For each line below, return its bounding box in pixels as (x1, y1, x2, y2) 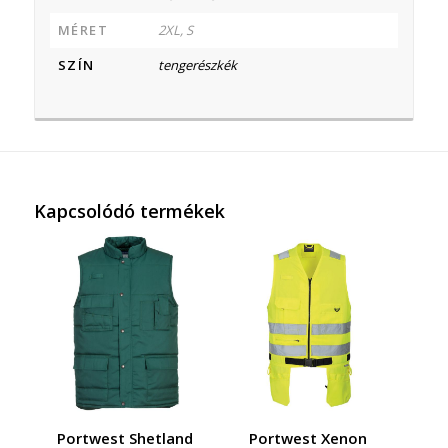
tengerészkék (157, 56, 237, 75)
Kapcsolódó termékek (33, 199, 225, 224)
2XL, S (157, 21, 193, 40)
